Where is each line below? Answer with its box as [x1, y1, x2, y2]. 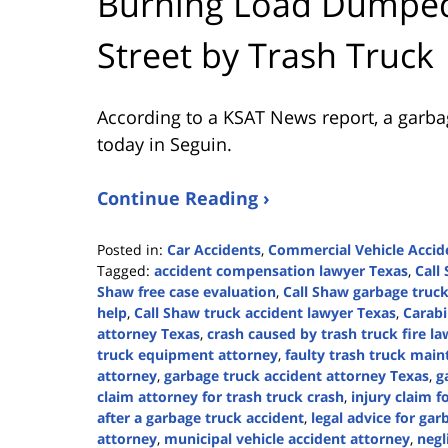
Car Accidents [167, 240, 261, 260]
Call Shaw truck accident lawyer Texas [134, 303, 396, 323]
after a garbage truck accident [97, 408, 304, 428]
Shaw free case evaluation [97, 282, 276, 302]
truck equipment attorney [97, 345, 278, 365]
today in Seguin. [97, 132, 232, 157]
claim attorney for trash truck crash [97, 387, 344, 407]
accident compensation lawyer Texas [154, 261, 408, 281]
